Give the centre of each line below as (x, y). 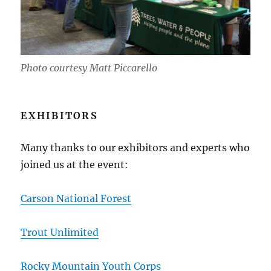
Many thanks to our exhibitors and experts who (135, 147)
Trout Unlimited (60, 232)
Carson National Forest (76, 198)
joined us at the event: (75, 164)
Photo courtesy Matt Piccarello (89, 67)
